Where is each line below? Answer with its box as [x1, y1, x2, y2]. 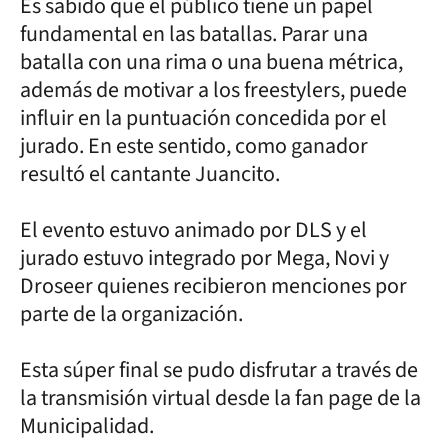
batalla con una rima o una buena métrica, [20, 45, 403, 78]
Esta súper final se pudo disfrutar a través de [20, 353, 418, 386]
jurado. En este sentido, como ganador [20, 129, 368, 162]
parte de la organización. [20, 297, 243, 330]
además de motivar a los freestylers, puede [20, 73, 407, 106]
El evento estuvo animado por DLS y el [20, 213, 367, 246]
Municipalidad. [20, 409, 154, 442]
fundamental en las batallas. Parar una [20, 17, 368, 50]
